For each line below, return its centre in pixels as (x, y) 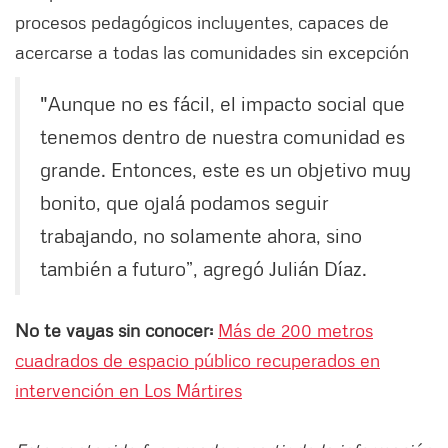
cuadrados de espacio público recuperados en (197, 360)
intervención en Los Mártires (128, 390)
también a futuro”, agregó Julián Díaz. (203, 268)
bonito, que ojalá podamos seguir (184, 202)
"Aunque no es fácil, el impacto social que (222, 103)
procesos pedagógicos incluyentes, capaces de (202, 22)
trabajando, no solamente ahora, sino (201, 235)
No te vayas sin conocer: (116, 330)
